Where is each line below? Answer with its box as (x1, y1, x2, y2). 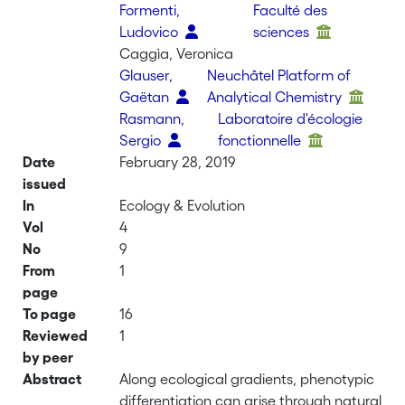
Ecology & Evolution (119, 197, 246, 213)
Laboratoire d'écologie (218, 110, 363, 127)
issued (23, 175, 67, 192)
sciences (252, 24, 313, 40)
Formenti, (119, 2, 181, 18)
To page (23, 306, 77, 322)
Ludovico (119, 24, 183, 40)
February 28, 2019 (119, 154, 237, 170)
